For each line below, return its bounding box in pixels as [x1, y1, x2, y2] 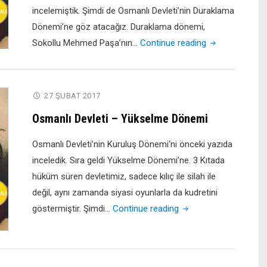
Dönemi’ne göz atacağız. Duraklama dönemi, [32, 21, 205, 32]
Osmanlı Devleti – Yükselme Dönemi [32, 111, 208, 126]
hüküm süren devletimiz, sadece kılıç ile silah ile [32, 171, 216, 182]
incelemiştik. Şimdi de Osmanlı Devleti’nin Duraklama [32, 5, 234, 16]
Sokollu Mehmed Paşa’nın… [32, 38, 140, 48]
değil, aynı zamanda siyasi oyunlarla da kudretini [32, 187, 218, 198]
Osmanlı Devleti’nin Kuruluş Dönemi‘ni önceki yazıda [32, 139, 232, 150]
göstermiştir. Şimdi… [32, 203, 113, 214]
